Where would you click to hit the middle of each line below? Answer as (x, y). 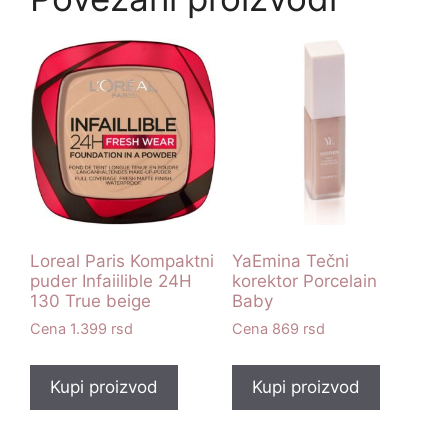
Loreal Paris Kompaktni (122, 260)
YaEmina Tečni (290, 260)
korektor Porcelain (304, 280)
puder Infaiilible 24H (111, 280)
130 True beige (90, 300)
